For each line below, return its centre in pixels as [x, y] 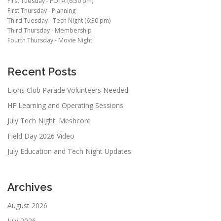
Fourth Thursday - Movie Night [50, 40]
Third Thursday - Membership [50, 30]
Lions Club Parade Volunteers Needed [68, 90]
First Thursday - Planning [41, 10]
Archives [30, 187]
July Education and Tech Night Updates [69, 151]
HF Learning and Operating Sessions [65, 105]
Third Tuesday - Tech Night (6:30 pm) [59, 20]
